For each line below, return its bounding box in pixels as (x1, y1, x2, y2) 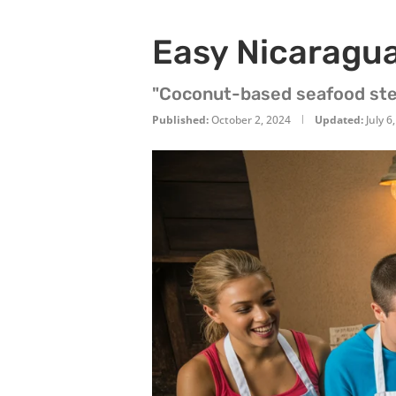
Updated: (315, 112, 363, 127)
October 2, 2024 (211, 112, 291, 127)
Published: (152, 112, 209, 127)
